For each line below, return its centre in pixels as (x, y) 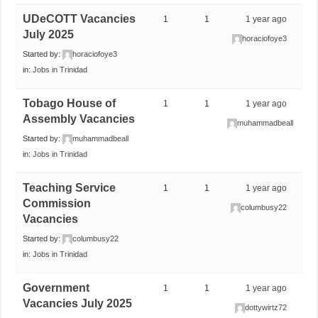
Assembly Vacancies (79, 119)
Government (56, 287)
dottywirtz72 (266, 307)
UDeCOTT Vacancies (79, 18)
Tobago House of (70, 103)
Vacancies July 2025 (78, 303)
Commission (57, 203)
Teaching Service (70, 187)
